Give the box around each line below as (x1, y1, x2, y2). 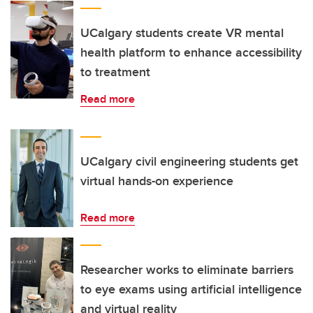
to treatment (80, 63, 150, 81)
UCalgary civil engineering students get (80, 152, 298, 170)
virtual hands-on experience (80, 172, 233, 190)
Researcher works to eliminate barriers (80, 261, 293, 279)
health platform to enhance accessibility (80, 43, 302, 61)
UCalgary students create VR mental (80, 24, 284, 42)
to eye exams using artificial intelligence (80, 280, 302, 298)
